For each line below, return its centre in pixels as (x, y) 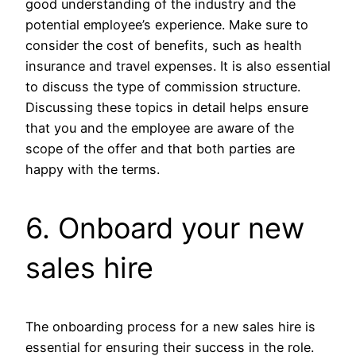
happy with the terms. (93, 170)
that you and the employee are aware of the (160, 128)
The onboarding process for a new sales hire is (170, 327)
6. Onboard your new (165, 228)
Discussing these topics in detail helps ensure (167, 108)
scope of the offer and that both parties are (160, 149)
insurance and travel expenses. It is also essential (178, 66)
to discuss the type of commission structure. (163, 87)
